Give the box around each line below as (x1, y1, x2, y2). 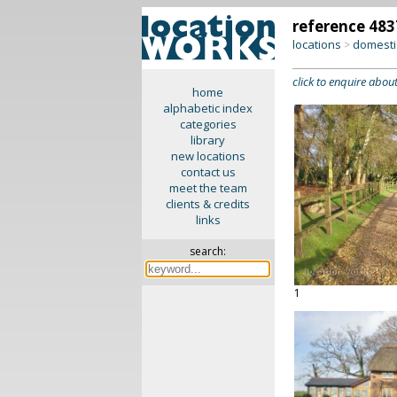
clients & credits (166, 196, 251, 212)
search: (190, 244, 227, 259)
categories (179, 116, 237, 132)
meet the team (168, 180, 247, 196)
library (191, 132, 226, 148)
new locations (170, 148, 245, 164)
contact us (180, 164, 236, 180)
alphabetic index (163, 100, 253, 116)
